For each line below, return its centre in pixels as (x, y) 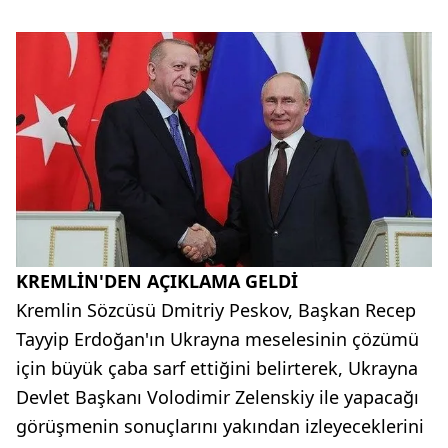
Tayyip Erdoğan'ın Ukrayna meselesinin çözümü (217, 338)
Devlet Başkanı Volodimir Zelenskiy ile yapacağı (217, 396)
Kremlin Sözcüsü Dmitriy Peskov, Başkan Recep (216, 309)
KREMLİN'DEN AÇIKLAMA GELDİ (157, 280)
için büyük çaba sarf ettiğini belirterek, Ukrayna (217, 367)
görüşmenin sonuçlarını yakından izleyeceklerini (220, 425)
